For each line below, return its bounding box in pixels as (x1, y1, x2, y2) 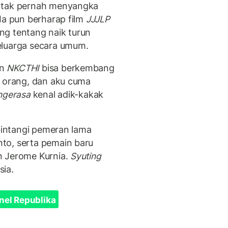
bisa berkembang (39, 62, 115, 73)
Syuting (70, 151, 101, 162)
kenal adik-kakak (30, 89, 104, 100)
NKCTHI (7, 62, 40, 73)
